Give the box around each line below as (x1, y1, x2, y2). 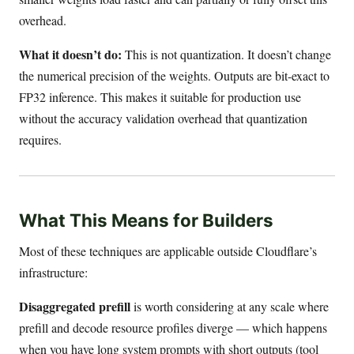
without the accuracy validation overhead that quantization (19, 110, 307, 127)
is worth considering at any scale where (130, 297, 329, 314)
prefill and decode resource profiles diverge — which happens (19, 318, 327, 336)
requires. (19, 131, 62, 149)
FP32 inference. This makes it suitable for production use (19, 88, 301, 106)
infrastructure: (19, 263, 88, 281)
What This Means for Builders (19, 209, 273, 231)
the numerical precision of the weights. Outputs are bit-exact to (19, 67, 330, 85)
